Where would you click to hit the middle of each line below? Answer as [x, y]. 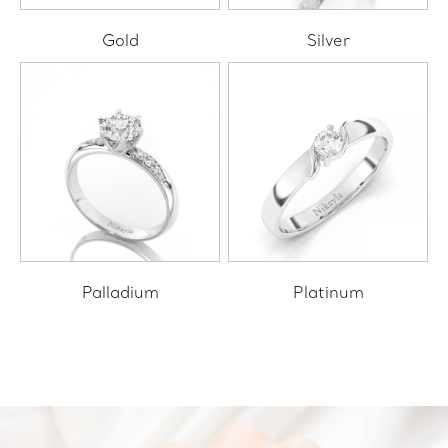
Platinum [328, 294]
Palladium [120, 294]
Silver [328, 42]
